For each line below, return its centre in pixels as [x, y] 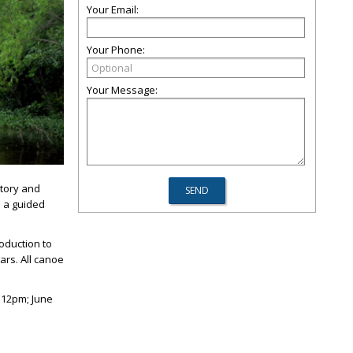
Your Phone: [116, 50]
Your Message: [122, 90]
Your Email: [113, 9]
